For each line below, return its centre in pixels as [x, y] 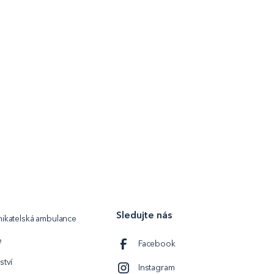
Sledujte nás [144, 215]
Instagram [156, 268]
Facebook [157, 243]
